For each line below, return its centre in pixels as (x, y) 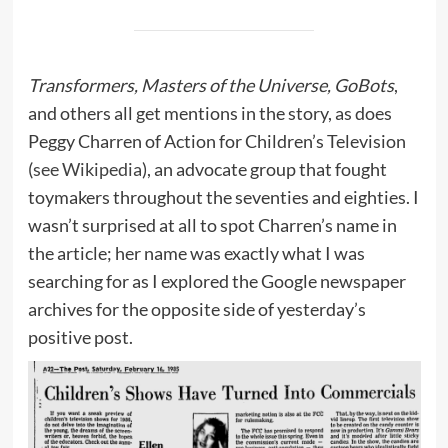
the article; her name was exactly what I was (196, 252)
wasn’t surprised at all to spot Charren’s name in (212, 224)
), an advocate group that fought (264, 168)
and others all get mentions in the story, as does (209, 112)
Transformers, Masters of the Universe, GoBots (210, 84)
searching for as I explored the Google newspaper (216, 280)
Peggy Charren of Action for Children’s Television (216, 140)
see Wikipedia (87, 168)
